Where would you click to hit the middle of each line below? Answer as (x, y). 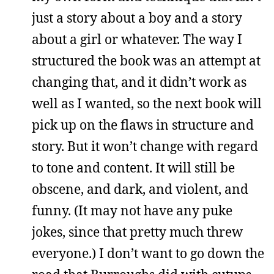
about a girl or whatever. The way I (137, 39)
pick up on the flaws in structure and (143, 125)
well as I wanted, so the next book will (147, 103)
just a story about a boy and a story (137, 18)
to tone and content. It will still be (133, 168)
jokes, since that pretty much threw (137, 232)
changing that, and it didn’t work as (139, 82)
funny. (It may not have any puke (132, 210)
